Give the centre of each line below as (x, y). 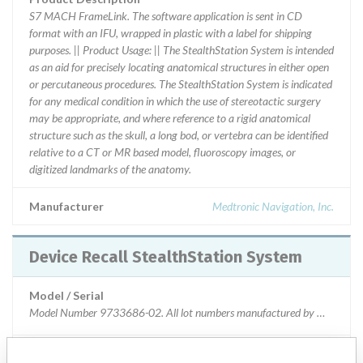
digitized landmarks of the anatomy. (110, 169)
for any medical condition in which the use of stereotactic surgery (175, 101)
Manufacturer (66, 206)
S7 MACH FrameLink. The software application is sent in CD (166, 16)
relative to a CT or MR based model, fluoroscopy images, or (162, 152)
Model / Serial (66, 295)
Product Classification (90, 354)
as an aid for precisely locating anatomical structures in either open (179, 67)
